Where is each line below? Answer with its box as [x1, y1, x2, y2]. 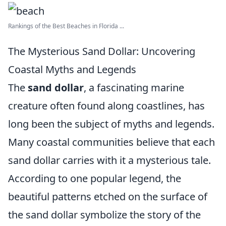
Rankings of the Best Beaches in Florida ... [8, 22, 124, 30]
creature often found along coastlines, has [8, 99, 205, 112]
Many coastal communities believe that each [8, 135, 215, 149]
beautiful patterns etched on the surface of [8, 190, 207, 203]
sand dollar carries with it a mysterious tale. [8, 153, 211, 167]
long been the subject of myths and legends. [8, 117, 214, 131]
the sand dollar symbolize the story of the [8, 208, 201, 221]
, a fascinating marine [84, 81, 184, 94]
